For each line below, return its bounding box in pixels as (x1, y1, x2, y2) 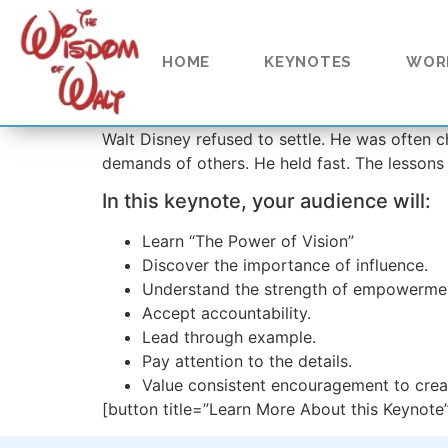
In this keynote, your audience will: (102, 189, 431, 214)
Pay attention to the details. (142, 351, 352, 372)
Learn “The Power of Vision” (142, 231, 354, 252)
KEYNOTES (264, 53, 352, 72)
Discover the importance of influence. (142, 255, 428, 276)
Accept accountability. (142, 303, 311, 324)
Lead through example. (142, 327, 316, 348)
